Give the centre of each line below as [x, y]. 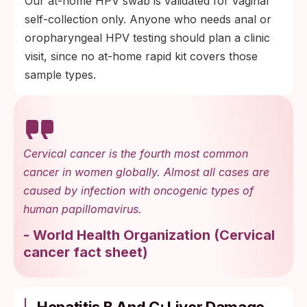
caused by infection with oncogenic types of [138, 191]
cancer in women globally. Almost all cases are [146, 172]
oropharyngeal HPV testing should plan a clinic [147, 38]
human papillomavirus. [83, 209]
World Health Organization [122, 235]
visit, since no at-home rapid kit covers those [141, 56]
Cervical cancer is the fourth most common [136, 153]
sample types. [60, 75]
